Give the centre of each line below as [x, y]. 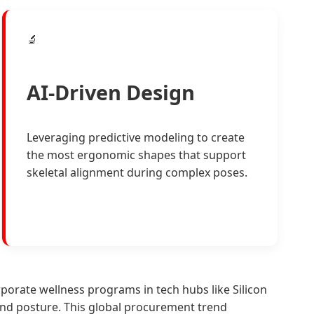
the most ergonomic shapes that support [136, 155]
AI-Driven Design [110, 93]
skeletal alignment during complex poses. [137, 172]
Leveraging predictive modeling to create [135, 137]
